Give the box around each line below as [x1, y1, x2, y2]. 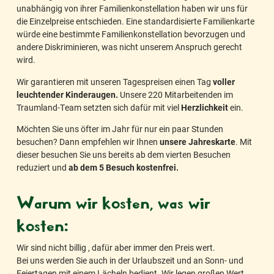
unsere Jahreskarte [160, 136, 235, 148]
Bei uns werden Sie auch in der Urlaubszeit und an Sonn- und [17, 254, 243, 267]
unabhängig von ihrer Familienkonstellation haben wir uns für [17, 2, 248, 15]
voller [213, 75, 235, 87]
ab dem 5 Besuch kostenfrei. [68, 161, 179, 174]
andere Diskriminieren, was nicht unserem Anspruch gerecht [17, 41, 242, 53]
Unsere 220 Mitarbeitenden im [120, 88, 233, 100]
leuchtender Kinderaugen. [17, 88, 120, 100]
